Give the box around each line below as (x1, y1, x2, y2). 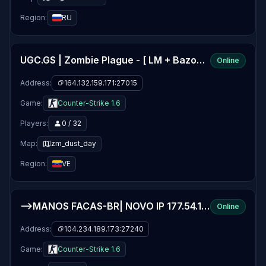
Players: (20, 119, 48, 128)
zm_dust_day (51, 139, 96, 148)
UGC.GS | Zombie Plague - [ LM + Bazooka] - (197, 54, 205, 66)
